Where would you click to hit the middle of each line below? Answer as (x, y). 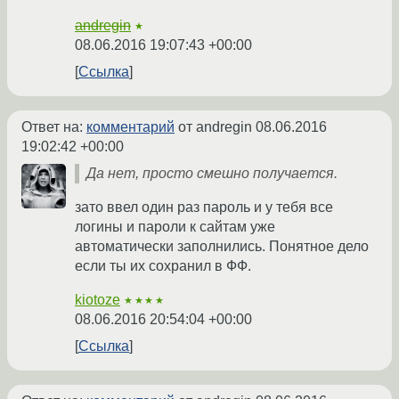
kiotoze (98, 300)
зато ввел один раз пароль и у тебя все (204, 208)
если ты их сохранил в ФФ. (163, 266)
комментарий (130, 127)
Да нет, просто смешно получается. (212, 174)
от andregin (215, 127)
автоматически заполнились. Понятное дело (222, 247)
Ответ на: (54, 127)
